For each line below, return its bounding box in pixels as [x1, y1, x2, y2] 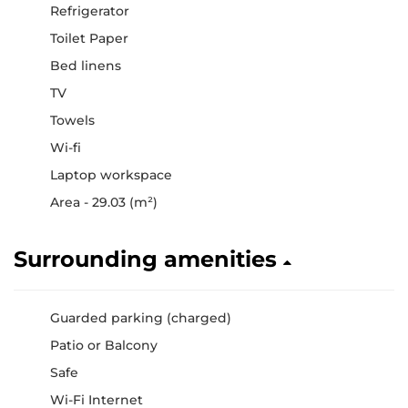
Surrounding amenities [14, 246, 283, 272]
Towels [50, 112, 95, 128]
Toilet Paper [50, 30, 128, 46]
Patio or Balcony [50, 337, 158, 353]
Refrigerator [50, 3, 129, 19]
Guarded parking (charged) [50, 310, 231, 326]
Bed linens [50, 57, 121, 74]
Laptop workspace [50, 167, 172, 183]
